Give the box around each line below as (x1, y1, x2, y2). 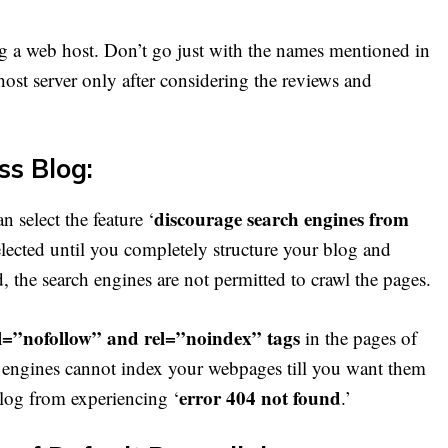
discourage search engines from (154, 205, 409, 233)
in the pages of (300, 324, 417, 350)
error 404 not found (179, 383, 341, 411)
